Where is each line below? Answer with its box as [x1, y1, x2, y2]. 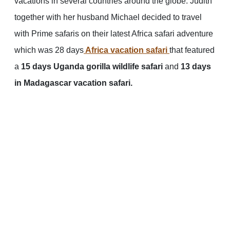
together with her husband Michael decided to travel [14, 13, 202, 22]
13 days [181, 62, 211, 71]
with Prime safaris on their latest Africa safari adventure [14, 29, 213, 39]
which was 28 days [14, 46, 84, 55]
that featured [169, 46, 215, 55]
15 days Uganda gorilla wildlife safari [21, 62, 163, 71]
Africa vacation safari [84, 46, 167, 55]
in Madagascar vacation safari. [14, 79, 132, 88]
